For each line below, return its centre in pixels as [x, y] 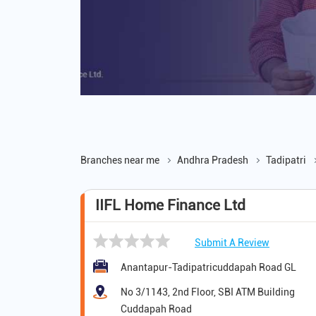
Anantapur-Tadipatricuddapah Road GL [208, 268]
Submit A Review [232, 243]
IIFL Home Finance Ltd [170, 206]
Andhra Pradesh [213, 160]
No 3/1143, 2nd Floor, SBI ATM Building [208, 292]
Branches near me [120, 160]
